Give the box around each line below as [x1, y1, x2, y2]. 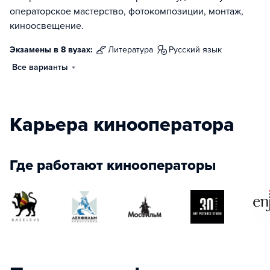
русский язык [174, 45, 222, 55]
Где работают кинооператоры [10, 157, 216, 174]
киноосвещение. [10, 20, 84, 32]
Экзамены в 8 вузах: [10, 45, 93, 55]
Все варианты [12, 62, 68, 72]
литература [114, 45, 153, 55]
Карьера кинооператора [10, 113, 234, 136]
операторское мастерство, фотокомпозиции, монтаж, [10, 5, 243, 17]
